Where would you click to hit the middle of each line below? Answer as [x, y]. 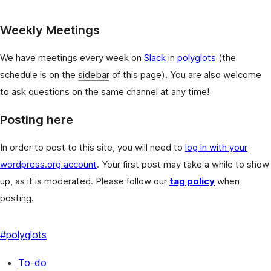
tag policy [192, 181]
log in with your [216, 147]
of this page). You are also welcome [185, 74]
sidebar [94, 74]
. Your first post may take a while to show [183, 164]
